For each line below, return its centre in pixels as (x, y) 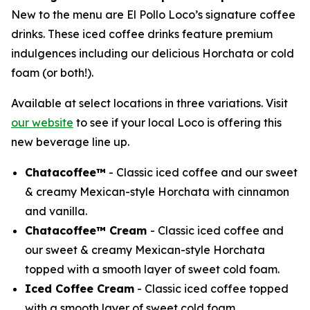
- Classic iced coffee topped (211, 289)
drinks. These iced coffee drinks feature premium (142, 34)
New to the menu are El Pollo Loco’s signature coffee (153, 15)
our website (42, 122)
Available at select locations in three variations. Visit (149, 103)
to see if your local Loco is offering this (177, 122)
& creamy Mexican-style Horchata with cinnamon (157, 192)
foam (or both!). (52, 73)
